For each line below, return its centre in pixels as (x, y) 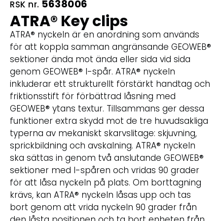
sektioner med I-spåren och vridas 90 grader (105, 170)
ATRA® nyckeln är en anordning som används (105, 35)
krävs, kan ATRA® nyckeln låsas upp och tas (100, 195)
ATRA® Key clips (69, 21)
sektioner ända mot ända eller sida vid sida (100, 59)
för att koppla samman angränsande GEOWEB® (110, 47)
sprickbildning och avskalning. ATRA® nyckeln (103, 146)
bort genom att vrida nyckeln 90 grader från (103, 207)
